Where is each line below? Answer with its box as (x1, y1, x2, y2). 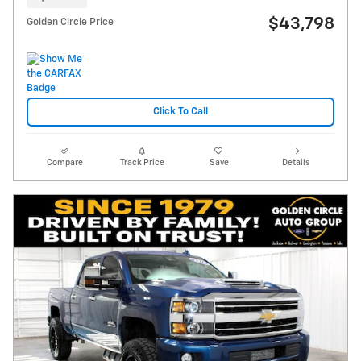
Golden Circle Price (27, 16, 114, 27)
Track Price (119, 158, 164, 167)
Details (282, 158, 310, 167)
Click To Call (153, 106, 208, 118)
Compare (47, 158, 84, 167)
